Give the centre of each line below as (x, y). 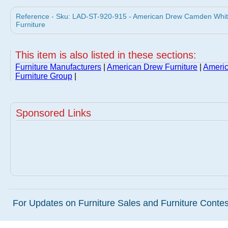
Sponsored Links (53, 113)
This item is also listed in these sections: (106, 55)
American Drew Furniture (152, 67)
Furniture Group (44, 76)
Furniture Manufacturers (58, 67)
